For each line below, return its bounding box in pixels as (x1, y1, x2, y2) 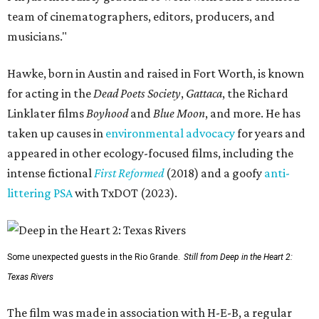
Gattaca (186, 86, 222, 101)
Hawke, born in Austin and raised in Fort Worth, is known (7, 66, 304, 81)
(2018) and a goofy (164, 166, 264, 181)
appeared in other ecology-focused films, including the (7, 146, 293, 161)
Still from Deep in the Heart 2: (184, 252, 293, 263)
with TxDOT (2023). (73, 186, 177, 201)
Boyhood (86, 106, 130, 121)
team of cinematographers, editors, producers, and (7, 9, 275, 24)
